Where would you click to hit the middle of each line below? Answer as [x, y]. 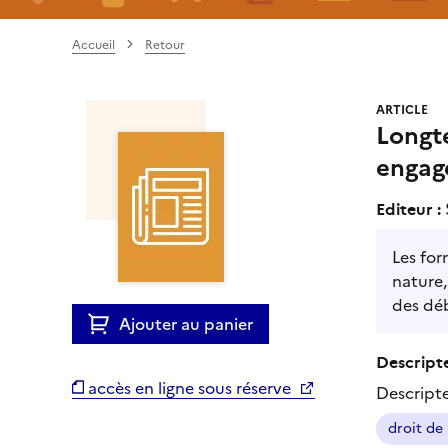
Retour [165, 44]
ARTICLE [402, 109]
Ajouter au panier [186, 323]
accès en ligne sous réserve [189, 387]
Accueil [93, 44]
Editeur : [410, 207]
